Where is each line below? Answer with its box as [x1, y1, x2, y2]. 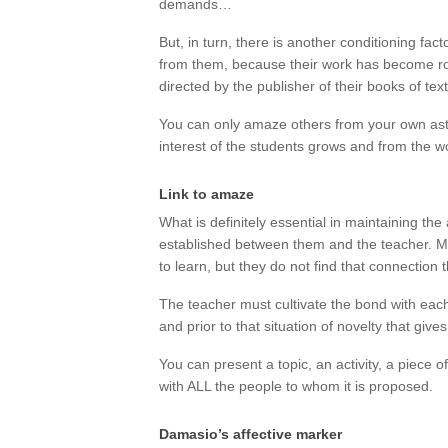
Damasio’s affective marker [159, 426, 342, 442]
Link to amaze [159, 186, 254, 202]
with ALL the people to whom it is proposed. [159, 378, 433, 394]
